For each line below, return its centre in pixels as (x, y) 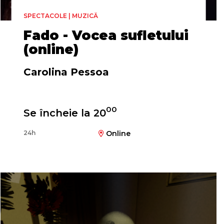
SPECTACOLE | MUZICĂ (60, 16)
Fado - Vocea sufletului (106, 35)
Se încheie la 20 (64, 113)
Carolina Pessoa (66, 72)
